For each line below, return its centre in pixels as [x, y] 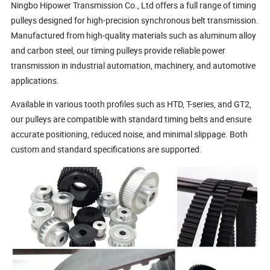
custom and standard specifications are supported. [107, 149]
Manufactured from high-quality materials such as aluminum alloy [134, 35]
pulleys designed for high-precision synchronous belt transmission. [135, 20]
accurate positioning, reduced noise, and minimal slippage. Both [130, 134]
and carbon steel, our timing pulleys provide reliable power [118, 50]
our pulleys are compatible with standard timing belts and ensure [131, 119]
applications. [35, 80]
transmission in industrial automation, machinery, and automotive [133, 65]
